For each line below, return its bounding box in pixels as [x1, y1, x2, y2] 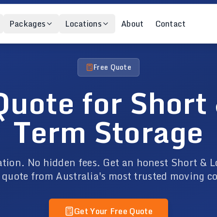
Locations [65, 17, 102, 30]
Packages [9, 17, 46, 30]
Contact [155, 17, 186, 30]
